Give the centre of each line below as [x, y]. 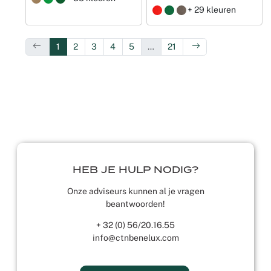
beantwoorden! [135, 204]
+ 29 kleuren [211, 9]
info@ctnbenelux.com [135, 237]
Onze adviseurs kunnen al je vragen [135, 191]
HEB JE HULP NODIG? [135, 170]
